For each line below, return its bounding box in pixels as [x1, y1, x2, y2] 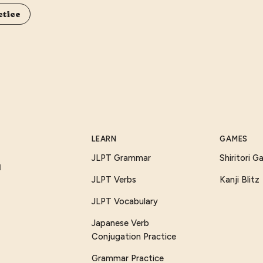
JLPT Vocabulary [92, 195, 159, 207]
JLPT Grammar [92, 152, 151, 163]
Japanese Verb [92, 217, 150, 228]
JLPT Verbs [92, 174, 137, 185]
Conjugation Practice [92, 231, 177, 242]
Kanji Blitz [220, 174, 260, 185]
